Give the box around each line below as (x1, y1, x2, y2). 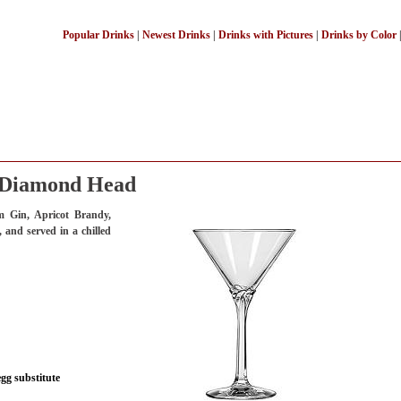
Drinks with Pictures (218, 29, 313, 41)
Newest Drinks (142, 29, 210, 41)
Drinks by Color (321, 29, 397, 41)
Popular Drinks (63, 29, 134, 41)
